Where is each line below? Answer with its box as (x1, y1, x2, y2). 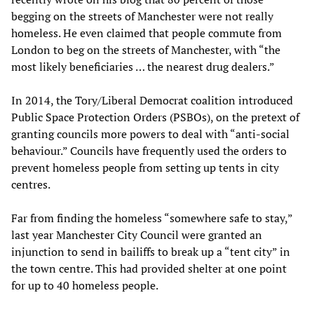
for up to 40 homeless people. (11, 277, 158, 293)
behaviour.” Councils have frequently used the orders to (11, 142, 287, 158)
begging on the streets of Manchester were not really (11, 8, 273, 24)
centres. (11, 176, 50, 192)
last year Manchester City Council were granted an (11, 226, 262, 243)
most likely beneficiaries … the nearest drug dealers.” (11, 58, 275, 74)
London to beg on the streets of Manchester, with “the (11, 41, 280, 57)
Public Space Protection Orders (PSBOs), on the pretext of (11, 109, 299, 125)
